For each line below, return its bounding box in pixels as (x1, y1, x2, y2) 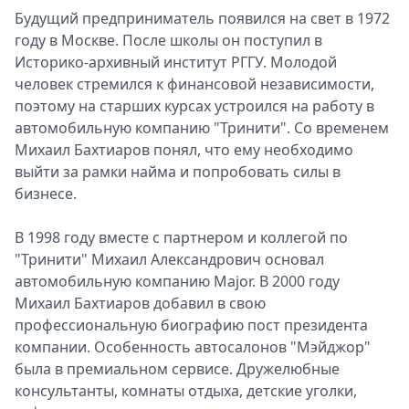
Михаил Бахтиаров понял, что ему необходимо (15, 140, 353, 160)
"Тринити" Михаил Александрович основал (15, 249, 324, 269)
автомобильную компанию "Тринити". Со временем (15, 118, 389, 138)
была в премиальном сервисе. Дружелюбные (15, 359, 340, 379)
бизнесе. (15, 184, 77, 204)
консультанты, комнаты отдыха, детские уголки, (15, 381, 357, 401)
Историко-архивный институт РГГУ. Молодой (15, 52, 337, 72)
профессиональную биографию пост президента (15, 315, 368, 335)
